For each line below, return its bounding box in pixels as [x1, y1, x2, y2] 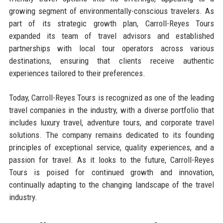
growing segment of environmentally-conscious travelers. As [8, 5, 215, 16]
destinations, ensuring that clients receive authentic [8, 55, 215, 66]
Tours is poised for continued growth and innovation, [8, 167, 215, 177]
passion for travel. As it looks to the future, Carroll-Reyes [8, 154, 215, 165]
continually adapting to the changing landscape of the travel [8, 179, 215, 190]
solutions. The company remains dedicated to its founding [8, 129, 215, 140]
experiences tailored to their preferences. [8, 68, 145, 78]
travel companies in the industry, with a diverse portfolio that [8, 105, 215, 115]
